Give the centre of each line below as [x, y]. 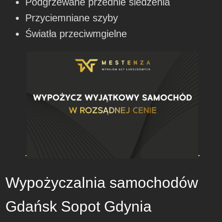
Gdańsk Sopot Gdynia [79, 206]
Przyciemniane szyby [72, 18]
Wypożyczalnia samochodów [102, 182]
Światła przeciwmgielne [76, 33]
